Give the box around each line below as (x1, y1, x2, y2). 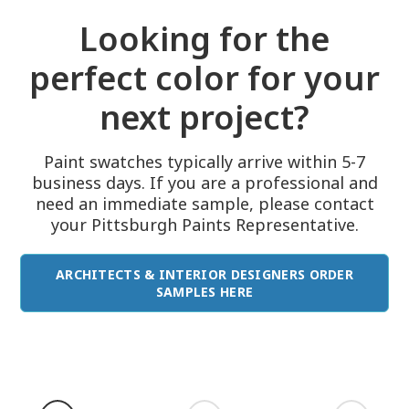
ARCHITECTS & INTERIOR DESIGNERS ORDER (55, 266, 354, 283)
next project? (100, 95, 309, 140)
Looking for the (79, 16, 330, 61)
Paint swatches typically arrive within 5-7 (44, 151, 365, 173)
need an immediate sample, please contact (35, 193, 374, 215)
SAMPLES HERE (155, 283, 254, 300)
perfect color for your (29, 56, 380, 100)
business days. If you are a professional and (31, 172, 378, 194)
